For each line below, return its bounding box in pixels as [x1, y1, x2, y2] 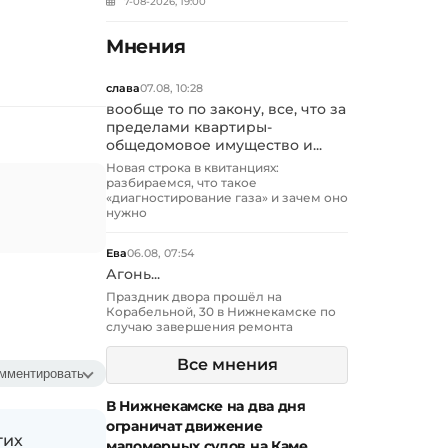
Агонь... [106, 266, 160, 283]
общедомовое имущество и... [106, 137, 322, 154]
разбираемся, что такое [106, 175, 257, 191]
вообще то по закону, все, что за [106, 101, 346, 118]
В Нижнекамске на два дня [106, 397, 306, 416]
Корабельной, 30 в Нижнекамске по [106, 304, 336, 320]
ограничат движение [106, 417, 263, 436]
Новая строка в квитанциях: [106, 160, 279, 176]
